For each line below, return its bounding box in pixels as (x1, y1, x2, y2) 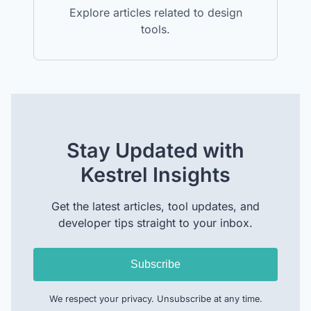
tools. (141, 22, 170, 36)
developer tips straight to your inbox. (58, 215, 253, 230)
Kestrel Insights (81, 162, 230, 187)
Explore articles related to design (69, 5, 242, 19)
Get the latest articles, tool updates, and (51, 199, 260, 213)
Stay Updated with (67, 137, 244, 162)
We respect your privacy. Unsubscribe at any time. (49, 293, 262, 304)
